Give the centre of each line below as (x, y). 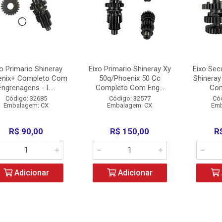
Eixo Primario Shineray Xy (130, 69)
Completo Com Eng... (130, 88)
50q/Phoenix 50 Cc (130, 78)
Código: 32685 (26, 98)
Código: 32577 (130, 98)
